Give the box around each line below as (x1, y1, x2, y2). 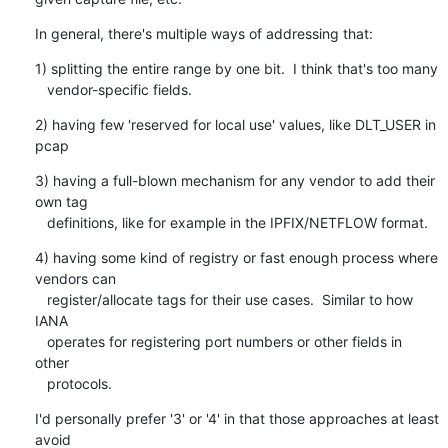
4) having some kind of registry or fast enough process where (34, 248, 438, 266)
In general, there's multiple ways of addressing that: (34, 24, 373, 42)
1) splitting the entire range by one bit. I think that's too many (34, 59, 438, 77)
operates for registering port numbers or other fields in (34, 332, 47, 350)
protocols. (46, 374, 112, 392)
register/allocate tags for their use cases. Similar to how (34, 290, 47, 308)
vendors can (34, 269, 116, 287)
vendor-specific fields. (46, 80, 192, 98)
